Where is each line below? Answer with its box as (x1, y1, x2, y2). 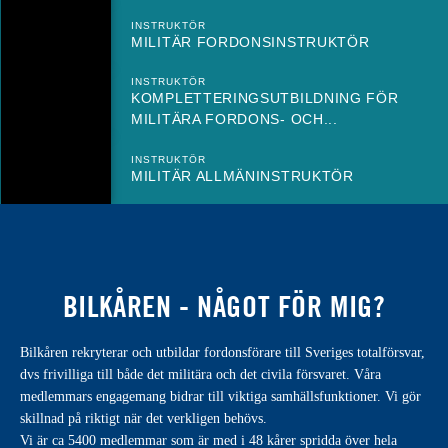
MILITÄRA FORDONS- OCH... (131, 110, 338, 127)
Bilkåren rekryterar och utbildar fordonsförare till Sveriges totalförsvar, (20, 344, 425, 360)
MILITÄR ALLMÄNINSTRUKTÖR (131, 167, 354, 184)
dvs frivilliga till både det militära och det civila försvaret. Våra (20, 366, 381, 382)
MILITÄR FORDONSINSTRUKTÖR (131, 33, 370, 50)
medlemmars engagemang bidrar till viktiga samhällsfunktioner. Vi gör (20, 388, 421, 404)
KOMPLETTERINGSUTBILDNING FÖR (131, 89, 399, 106)
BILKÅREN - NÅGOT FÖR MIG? (62, 286, 386, 324)
